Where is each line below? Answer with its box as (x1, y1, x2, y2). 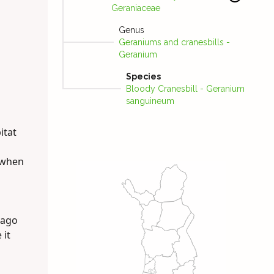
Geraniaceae (111, 3, 160, 13)
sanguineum (125, 96, 174, 106)
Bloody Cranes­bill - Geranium (125, 84, 245, 94)
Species (125, 72, 161, 82)
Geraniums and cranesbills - (118, 37, 230, 48)
